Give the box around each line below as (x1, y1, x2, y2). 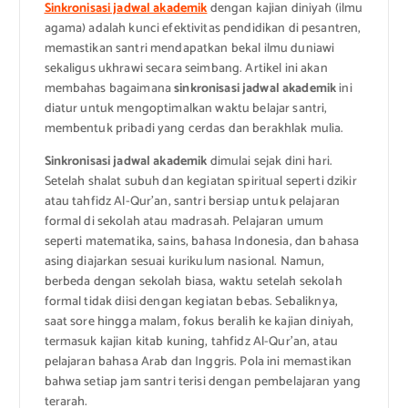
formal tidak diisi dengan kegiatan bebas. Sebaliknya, (44, 291, 338, 313)
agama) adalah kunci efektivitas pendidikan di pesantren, (44, 18, 362, 40)
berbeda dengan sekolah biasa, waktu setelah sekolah (44, 271, 342, 293)
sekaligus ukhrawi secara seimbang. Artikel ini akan (44, 58, 328, 80)
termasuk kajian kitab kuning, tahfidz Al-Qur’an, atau (44, 331, 338, 353)
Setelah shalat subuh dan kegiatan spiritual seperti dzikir (44, 171, 357, 193)
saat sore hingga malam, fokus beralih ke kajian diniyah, (44, 311, 354, 333)
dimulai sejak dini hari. (207, 151, 332, 173)
